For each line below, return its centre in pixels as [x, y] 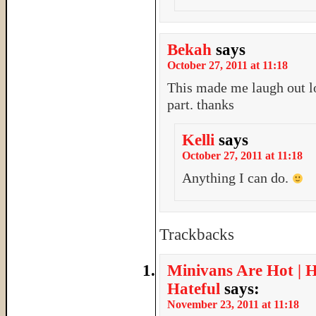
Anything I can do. [237, 178]
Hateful [194, 289]
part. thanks [201, 104]
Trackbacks [197, 235]
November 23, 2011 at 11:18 [233, 304]
